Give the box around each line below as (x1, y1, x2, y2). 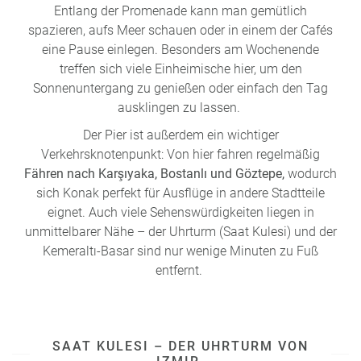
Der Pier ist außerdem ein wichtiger (82, 127, 279, 143)
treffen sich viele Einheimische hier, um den (59, 60, 302, 77)
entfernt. (156, 262, 205, 278)
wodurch (288, 165, 337, 181)
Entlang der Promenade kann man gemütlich (54, 2, 307, 19)
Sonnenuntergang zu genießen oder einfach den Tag (33, 80, 328, 96)
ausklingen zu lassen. (118, 99, 243, 115)
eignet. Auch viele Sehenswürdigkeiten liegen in (47, 204, 314, 220)
